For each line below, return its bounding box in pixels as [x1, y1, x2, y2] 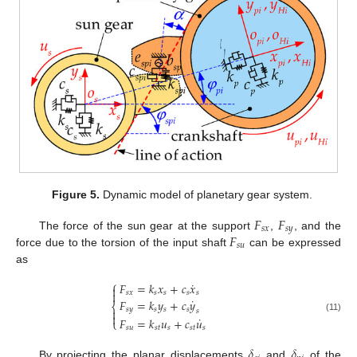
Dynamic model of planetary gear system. [99, 188, 312, 202]
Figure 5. [51, 188, 100, 202]
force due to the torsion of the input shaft [16, 235, 230, 249]
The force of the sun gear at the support [38, 218, 255, 232]
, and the [293, 218, 342, 232]
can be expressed [245, 235, 342, 249]
